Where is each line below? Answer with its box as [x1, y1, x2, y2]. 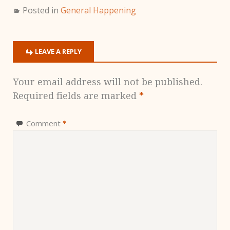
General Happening [61, 4, 136, 16]
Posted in [23, 4, 61, 16]
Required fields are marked [13, 90, 139, 101]
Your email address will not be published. [13, 76, 202, 87]
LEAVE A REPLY [35, 46, 82, 56]
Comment [26, 118, 63, 128]
